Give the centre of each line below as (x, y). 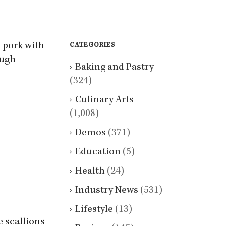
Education (98, 152)
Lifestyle (94, 210)
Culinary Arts (104, 100)
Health (90, 171)
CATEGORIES (92, 45)
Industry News (107, 190)
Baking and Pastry (115, 67)
